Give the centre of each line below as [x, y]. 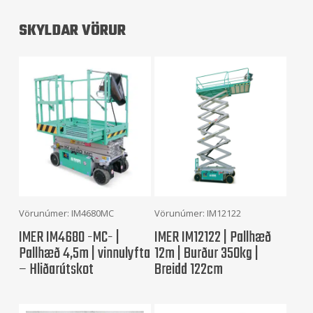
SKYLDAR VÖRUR [72, 31]
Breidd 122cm [189, 269]
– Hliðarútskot [56, 269]
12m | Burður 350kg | [207, 253]
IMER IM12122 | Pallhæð [213, 237]
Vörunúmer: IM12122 [198, 213]
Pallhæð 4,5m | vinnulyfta [84, 253]
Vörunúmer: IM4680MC [66, 213]
